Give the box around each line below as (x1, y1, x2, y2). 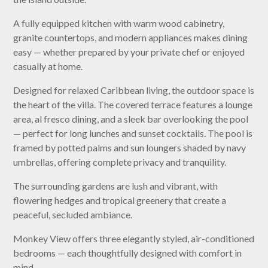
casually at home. (13, 60, 83, 72)
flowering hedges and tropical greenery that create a (13, 194, 227, 206)
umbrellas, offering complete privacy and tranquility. (13, 156, 227, 168)
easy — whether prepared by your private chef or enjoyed (13, 46, 245, 58)
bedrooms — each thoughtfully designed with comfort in (13, 247, 242, 259)
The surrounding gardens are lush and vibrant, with (13, 180, 218, 192)
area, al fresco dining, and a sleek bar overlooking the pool (13, 113, 249, 125)
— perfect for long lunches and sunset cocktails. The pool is (13, 127, 253, 139)
